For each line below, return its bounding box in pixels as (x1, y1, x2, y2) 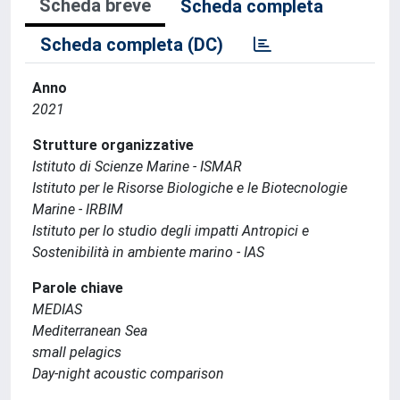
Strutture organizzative (32, 137, 194, 154)
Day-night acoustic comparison (32, 365, 224, 382)
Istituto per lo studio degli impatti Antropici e (32, 222, 309, 239)
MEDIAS (32, 301, 82, 318)
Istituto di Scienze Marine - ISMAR (32, 158, 242, 175)
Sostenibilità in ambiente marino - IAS (32, 244, 264, 261)
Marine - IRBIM (32, 201, 123, 218)
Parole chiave (32, 279, 123, 296)
